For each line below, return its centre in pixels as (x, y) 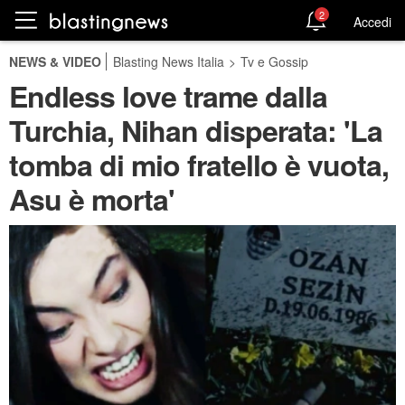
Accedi (372, 21)
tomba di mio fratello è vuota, (199, 165)
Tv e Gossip (274, 61)
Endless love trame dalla (168, 96)
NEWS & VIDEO (55, 61)
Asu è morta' (92, 199)
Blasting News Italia (169, 61)
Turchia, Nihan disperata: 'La (196, 130)
